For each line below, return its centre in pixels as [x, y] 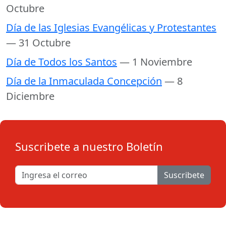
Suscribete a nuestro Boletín [89, 146]
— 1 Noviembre [156, 62]
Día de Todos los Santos [62, 62]
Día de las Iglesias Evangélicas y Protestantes [111, 27]
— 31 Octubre [38, 43]
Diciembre [30, 96]
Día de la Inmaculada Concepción [84, 81]
